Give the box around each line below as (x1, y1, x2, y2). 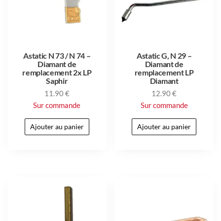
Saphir (46, 76, 68, 86)
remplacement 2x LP (22, 68, 92, 77)
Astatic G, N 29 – (136, 51, 192, 61)
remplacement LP (134, 68, 194, 77)
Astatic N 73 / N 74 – (23, 51, 91, 61)
